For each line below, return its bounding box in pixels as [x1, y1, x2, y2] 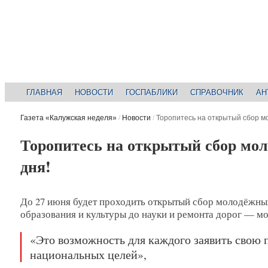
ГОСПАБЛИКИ [126, 87, 178, 97]
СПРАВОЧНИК [190, 87, 244, 97]
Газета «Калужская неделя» [20, 114, 117, 123]
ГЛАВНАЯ [26, 87, 63, 97]
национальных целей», [29, 246, 147, 263]
